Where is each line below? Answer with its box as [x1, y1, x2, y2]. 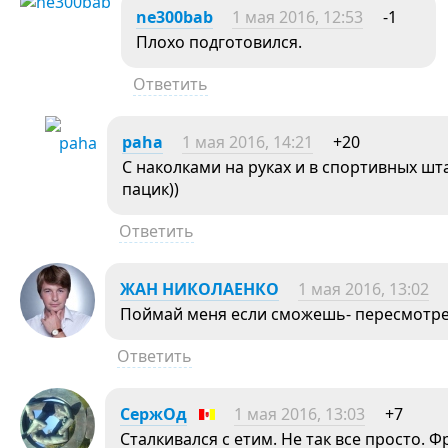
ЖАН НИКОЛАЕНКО [120, 277, 279, 300]
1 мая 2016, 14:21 [182, 130, 313, 153]
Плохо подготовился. [136, 30, 302, 53]
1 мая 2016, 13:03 [234, 402, 365, 425]
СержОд [120, 402, 187, 425]
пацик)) [122, 177, 179, 200]
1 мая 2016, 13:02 [298, 277, 429, 300]
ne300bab [136, 5, 213, 28]
